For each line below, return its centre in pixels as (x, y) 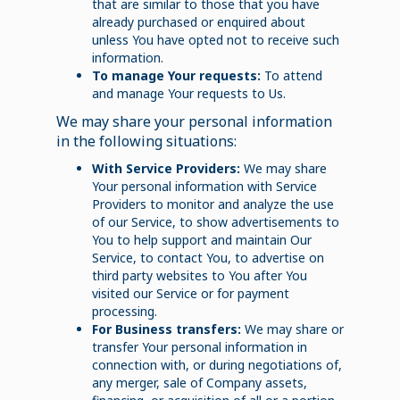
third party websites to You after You (199, 275)
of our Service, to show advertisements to (215, 221)
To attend (291, 75)
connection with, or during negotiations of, (217, 364)
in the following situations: (146, 141)
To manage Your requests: (176, 75)
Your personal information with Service (204, 186)
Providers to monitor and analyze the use (212, 204)
